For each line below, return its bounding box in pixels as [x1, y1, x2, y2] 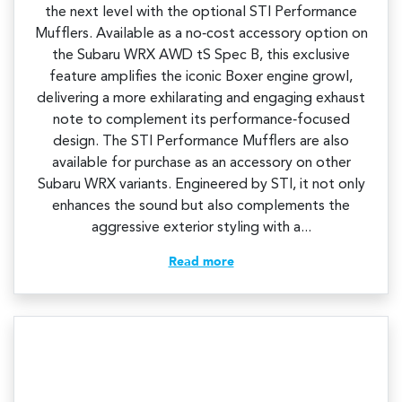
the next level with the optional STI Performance [45, 5, 357, 21]
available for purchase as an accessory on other [51, 156, 351, 171]
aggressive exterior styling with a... [91, 221, 311, 236]
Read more [168, 256, 234, 269]
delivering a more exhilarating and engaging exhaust [37, 92, 365, 107]
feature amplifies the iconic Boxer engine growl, [49, 70, 353, 85]
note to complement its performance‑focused [52, 113, 350, 128]
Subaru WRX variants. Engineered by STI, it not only [37, 178, 365, 193]
